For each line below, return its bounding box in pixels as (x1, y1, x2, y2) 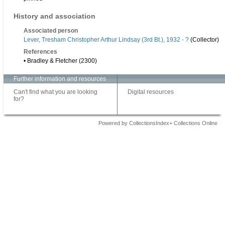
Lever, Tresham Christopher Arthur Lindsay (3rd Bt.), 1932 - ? (24, 36, 189, 44)
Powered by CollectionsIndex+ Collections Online (98, 120, 217, 127)
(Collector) (189, 36, 219, 44)
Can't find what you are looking (14, 88, 97, 96)
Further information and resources (14, 75, 106, 83)
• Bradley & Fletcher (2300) (24, 57, 97, 65)
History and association (14, 12, 95, 21)
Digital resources (128, 88, 174, 96)
